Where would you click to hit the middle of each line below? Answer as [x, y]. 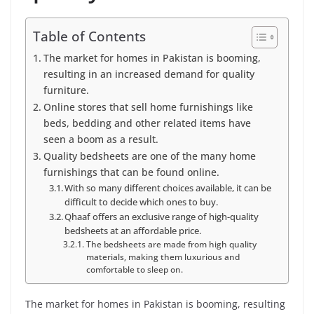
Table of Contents [89, 36]
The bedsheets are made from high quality [171, 244]
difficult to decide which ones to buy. [142, 202]
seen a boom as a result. [101, 139]
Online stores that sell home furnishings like [148, 107]
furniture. [66, 90]
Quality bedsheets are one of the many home [149, 156]
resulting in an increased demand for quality [149, 74]
